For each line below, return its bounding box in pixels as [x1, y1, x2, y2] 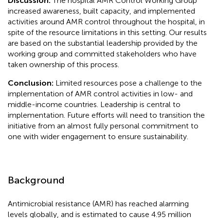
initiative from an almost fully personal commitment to [8, 121, 199, 130]
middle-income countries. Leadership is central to [8, 99, 181, 109]
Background [8, 174, 65, 186]
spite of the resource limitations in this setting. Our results [8, 27, 207, 37]
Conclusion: [8, 78, 55, 88]
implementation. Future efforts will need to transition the [8, 110, 205, 120]
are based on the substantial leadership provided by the [8, 38, 198, 48]
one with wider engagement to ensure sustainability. [8, 131, 188, 141]
